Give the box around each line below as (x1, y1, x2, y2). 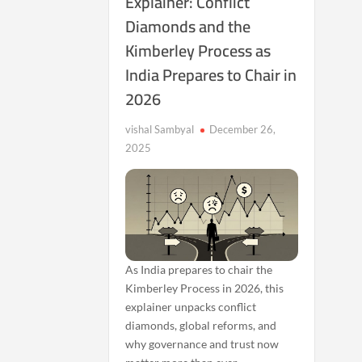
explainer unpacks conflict (125, 299, 257, 314)
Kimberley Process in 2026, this (125, 280, 284, 295)
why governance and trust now (125, 336, 280, 351)
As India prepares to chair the (125, 262, 273, 276)
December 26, (209, 123, 276, 136)
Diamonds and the (125, 11, 251, 41)
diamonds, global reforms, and (125, 318, 277, 332)
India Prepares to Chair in (125, 60, 297, 90)
